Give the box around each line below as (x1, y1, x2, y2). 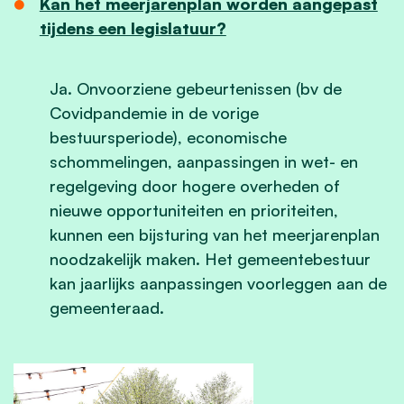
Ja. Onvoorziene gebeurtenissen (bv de (50, 78, 342, 98)
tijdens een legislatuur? (39, 17, 226, 38)
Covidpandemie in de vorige (50, 102, 259, 123)
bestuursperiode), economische (50, 126, 287, 147)
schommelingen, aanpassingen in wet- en (50, 151, 358, 171)
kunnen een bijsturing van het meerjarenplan (50, 224, 380, 244)
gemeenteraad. (50, 297, 164, 317)
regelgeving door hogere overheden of (50, 175, 340, 196)
